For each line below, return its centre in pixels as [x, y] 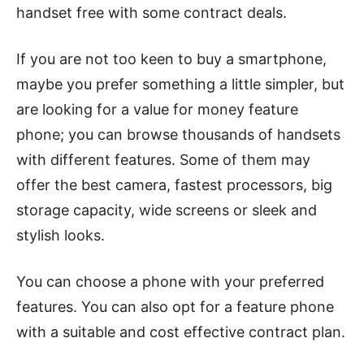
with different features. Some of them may [163, 160]
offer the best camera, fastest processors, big [174, 185]
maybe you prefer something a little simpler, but [180, 84]
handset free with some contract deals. [152, 13]
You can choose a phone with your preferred [170, 282]
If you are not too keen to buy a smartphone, [171, 59]
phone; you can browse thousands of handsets [178, 134]
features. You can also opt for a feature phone [175, 307]
